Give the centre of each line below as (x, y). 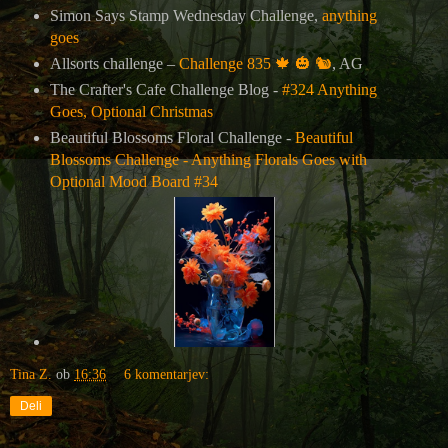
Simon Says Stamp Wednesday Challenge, (185, 16)
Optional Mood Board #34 (133, 182)
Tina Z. (31, 374)
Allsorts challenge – (114, 64)
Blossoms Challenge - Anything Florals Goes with (208, 160)
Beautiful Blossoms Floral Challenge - (172, 138)
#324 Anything (329, 90)
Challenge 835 (226, 64)
